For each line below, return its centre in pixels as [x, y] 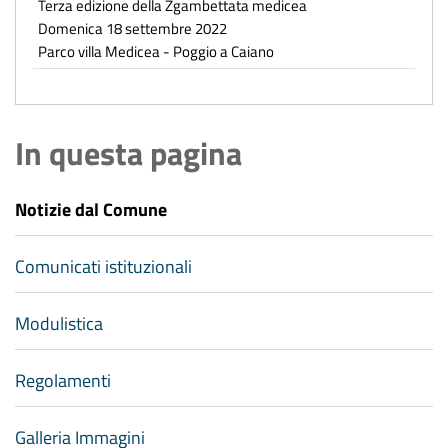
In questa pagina [128, 152]
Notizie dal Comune [91, 209]
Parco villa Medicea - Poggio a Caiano [156, 50]
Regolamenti [63, 380]
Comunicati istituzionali [103, 266]
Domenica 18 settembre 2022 [132, 27]
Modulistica [59, 323]
